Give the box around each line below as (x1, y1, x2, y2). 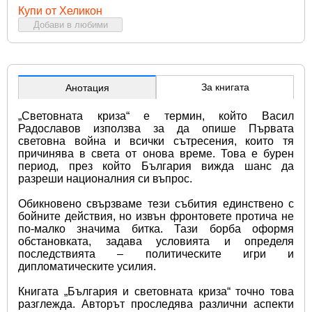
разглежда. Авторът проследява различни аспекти (18, 297, 294, 310)
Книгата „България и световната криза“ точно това (18, 285, 294, 297)
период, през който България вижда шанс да (18, 159, 294, 172)
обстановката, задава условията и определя (18, 235, 294, 247)
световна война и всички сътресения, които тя (18, 134, 294, 147)
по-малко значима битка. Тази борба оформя (18, 222, 294, 235)
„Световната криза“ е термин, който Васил (18, 109, 294, 122)
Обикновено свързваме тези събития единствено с (18, 197, 294, 210)
